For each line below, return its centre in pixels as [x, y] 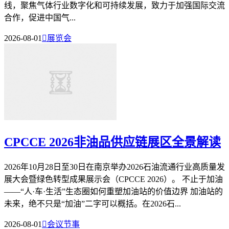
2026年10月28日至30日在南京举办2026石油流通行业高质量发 [114, 167]
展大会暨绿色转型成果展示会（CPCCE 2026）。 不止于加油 [113, 179]
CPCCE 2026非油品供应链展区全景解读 [112, 142]
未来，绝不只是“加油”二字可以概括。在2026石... [93, 204]
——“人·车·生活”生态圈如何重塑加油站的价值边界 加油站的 [113, 192]
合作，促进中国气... [40, 17]
